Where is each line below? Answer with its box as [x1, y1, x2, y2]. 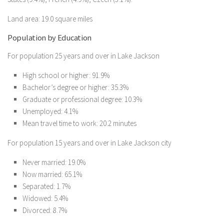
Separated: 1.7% [22, 181, 70, 191]
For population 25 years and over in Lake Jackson [7, 51, 159, 60]
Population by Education [7, 32, 92, 43]
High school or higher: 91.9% [22, 70, 109, 80]
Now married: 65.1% [22, 169, 82, 179]
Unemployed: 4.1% [22, 106, 78, 116]
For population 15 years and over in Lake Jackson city [7, 138, 171, 147]
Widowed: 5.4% [22, 193, 68, 203]
